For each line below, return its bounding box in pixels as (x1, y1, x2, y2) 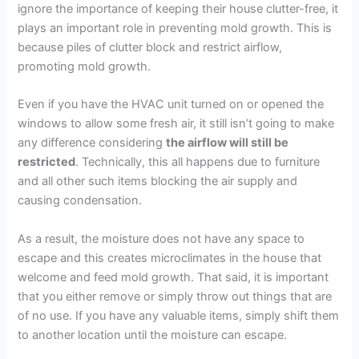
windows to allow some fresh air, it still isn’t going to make (18, 116, 335, 131)
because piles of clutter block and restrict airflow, (18, 40, 283, 55)
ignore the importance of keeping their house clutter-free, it (18, 2, 339, 17)
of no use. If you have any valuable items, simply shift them (18, 308, 340, 323)
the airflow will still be (166, 135, 289, 151)
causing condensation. (18, 193, 143, 208)
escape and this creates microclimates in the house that (18, 250, 322, 265)
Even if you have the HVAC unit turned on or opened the (18, 97, 325, 112)
